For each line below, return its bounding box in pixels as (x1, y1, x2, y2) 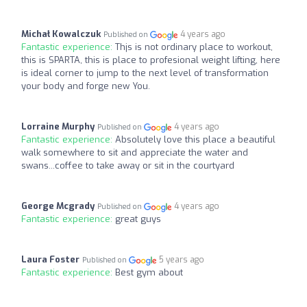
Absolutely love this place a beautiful (115, 134, 275, 146)
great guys (115, 213, 161, 225)
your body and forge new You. (21, 80, 150, 93)
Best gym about (115, 267, 183, 279)
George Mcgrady (21, 200, 95, 212)
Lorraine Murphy (21, 121, 95, 133)
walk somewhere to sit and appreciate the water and (21, 147, 248, 159)
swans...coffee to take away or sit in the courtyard (21, 160, 234, 172)
